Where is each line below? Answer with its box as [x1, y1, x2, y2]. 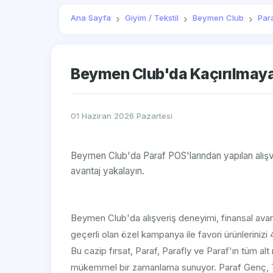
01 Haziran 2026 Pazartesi [71, 111, 172, 121]
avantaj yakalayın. [71, 165, 144, 177]
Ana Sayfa [71, 13, 112, 23]
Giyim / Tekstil [125, 13, 179, 23]
